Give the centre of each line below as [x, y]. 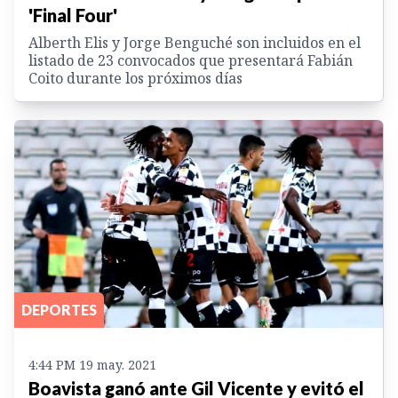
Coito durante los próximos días [135, 79]
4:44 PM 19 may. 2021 [92, 364]
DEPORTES [59, 309]
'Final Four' [73, 16]
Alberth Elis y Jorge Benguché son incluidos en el [195, 43]
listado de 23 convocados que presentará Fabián [191, 61]
